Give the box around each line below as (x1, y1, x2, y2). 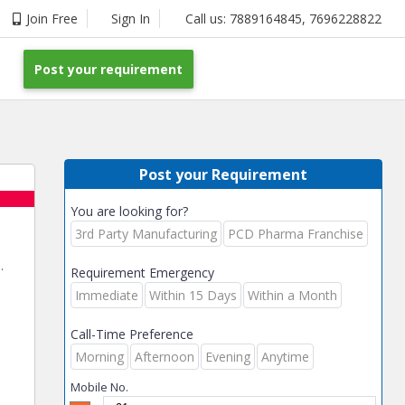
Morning (75, 348, 124, 365)
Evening (205, 348, 250, 365)
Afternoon (135, 348, 194, 365)
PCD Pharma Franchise (228, 225, 363, 242)
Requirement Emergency (71, 264, 214, 281)
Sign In (111, 10, 150, 27)
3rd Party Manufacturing (75, 225, 217, 242)
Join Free (26, 10, 78, 27)
